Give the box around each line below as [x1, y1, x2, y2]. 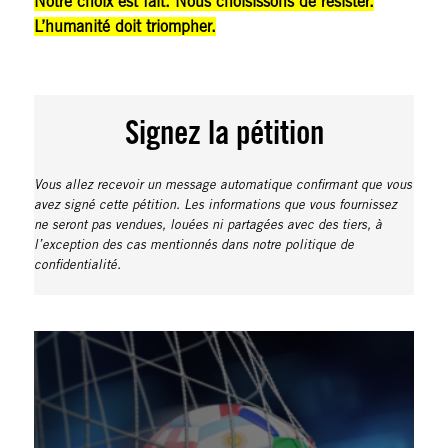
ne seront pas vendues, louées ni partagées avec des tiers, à [33, 217, 382, 234]
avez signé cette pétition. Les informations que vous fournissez [33, 197, 397, 214]
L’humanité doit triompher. [33, 17, 216, 37]
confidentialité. [33, 257, 121, 274]
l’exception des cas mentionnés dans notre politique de [33, 237, 354, 254]
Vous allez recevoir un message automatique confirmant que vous [33, 177, 412, 194]
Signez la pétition [124, 113, 324, 153]
